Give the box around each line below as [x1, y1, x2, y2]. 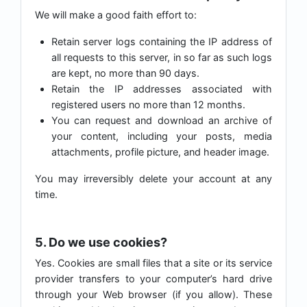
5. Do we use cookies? [35, 235, 167, 250]
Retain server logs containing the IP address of [51, 36, 272, 48]
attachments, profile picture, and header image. [51, 146, 269, 158]
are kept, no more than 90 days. [51, 67, 199, 79]
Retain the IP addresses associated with [51, 83, 272, 95]
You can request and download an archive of [51, 114, 272, 127]
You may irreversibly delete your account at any [35, 173, 272, 185]
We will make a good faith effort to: [35, 9, 197, 21]
